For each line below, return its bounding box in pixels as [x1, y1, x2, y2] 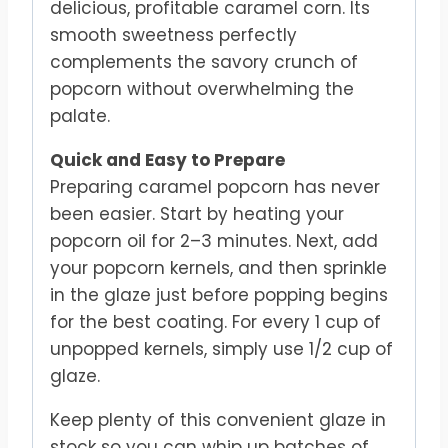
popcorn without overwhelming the [50, 77, 354, 102]
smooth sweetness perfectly [50, 23, 297, 48]
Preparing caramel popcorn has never [50, 175, 380, 200]
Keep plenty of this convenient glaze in [50, 408, 386, 433]
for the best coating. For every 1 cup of [50, 310, 381, 335]
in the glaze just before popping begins [50, 283, 388, 308]
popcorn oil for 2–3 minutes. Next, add [50, 229, 378, 254]
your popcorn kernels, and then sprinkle [50, 256, 387, 281]
